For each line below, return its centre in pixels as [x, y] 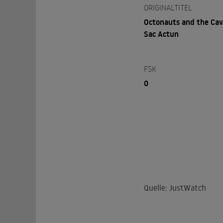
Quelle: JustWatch [175, 187]
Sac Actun [161, 34]
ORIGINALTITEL [168, 7]
